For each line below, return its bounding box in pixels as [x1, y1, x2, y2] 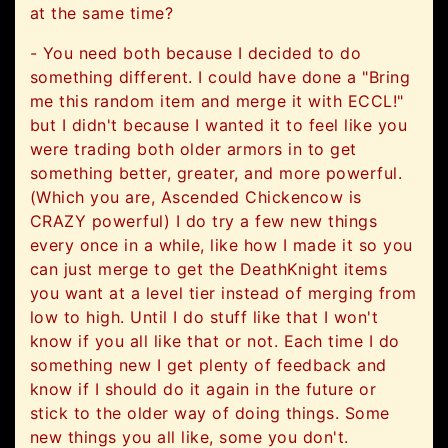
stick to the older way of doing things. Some [30, 403, 390, 424]
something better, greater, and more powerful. [30, 163, 403, 184]
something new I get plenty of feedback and [30, 355, 387, 376]
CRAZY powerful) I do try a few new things [30, 211, 378, 232]
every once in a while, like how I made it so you [30, 235, 413, 256]
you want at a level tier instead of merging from [30, 283, 417, 304]
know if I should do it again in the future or [30, 379, 377, 400]
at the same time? [30, 3, 174, 24]
